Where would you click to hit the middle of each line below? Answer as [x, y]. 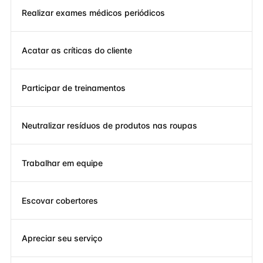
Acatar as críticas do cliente [77, 50]
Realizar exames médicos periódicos [93, 12]
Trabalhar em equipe [62, 163]
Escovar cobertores [60, 200]
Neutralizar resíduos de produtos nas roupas [109, 125]
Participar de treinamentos [74, 87]
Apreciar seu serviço [62, 238]
